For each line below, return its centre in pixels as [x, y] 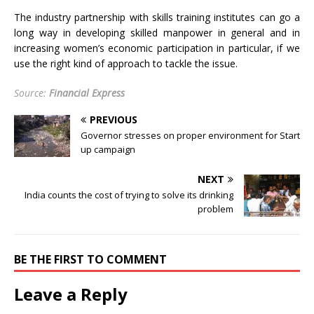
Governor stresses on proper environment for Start [190, 136]
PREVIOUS [114, 120]
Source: [32, 93]
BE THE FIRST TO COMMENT [90, 260]
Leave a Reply [71, 294]
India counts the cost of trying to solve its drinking [129, 195]
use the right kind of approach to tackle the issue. [126, 64]
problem [216, 209]
